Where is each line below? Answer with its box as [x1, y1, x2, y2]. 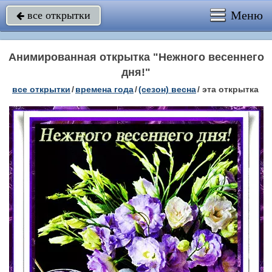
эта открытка [202, 84, 259, 94]
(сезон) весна [138, 84, 196, 94]
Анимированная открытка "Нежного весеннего [8, 51, 264, 63]
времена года [75, 84, 134, 94]
